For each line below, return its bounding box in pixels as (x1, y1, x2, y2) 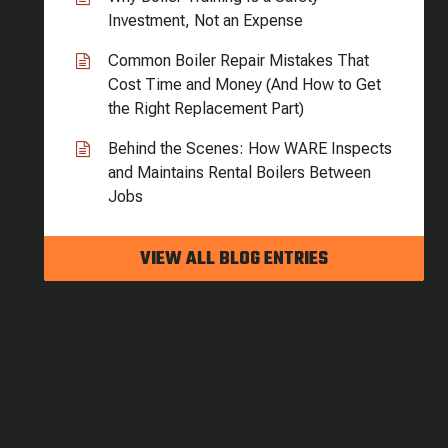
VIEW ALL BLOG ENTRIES (140, 245, 328, 274)
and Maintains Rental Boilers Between (108, 163, 371, 182)
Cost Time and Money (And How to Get (108, 75, 381, 94)
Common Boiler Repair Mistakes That (108, 51, 369, 70)
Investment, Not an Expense (108, 11, 303, 30)
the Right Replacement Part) (108, 99, 304, 118)
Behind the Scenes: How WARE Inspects (108, 139, 392, 158)
